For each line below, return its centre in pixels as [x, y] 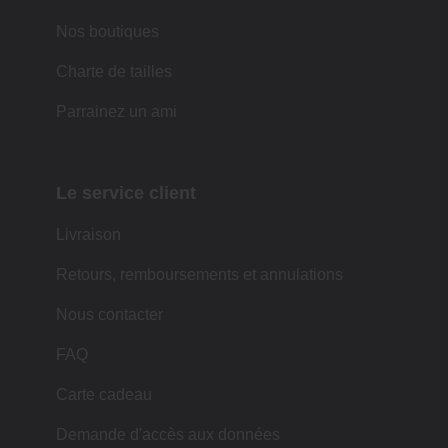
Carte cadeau [104, 394]
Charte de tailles [114, 71]
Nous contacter [109, 314]
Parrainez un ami [116, 111]
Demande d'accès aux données [168, 434]
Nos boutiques [107, 31]
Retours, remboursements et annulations [199, 274]
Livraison [88, 234]
